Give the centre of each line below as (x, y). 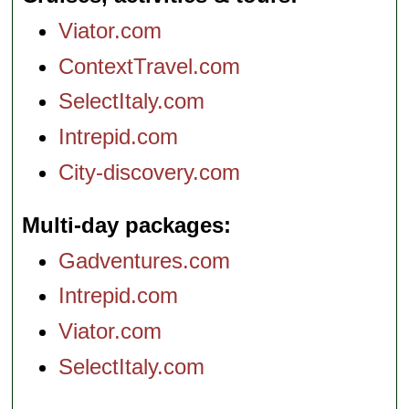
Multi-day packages (123, 225)
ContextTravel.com (150, 66)
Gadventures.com (145, 260)
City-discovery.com (150, 172)
